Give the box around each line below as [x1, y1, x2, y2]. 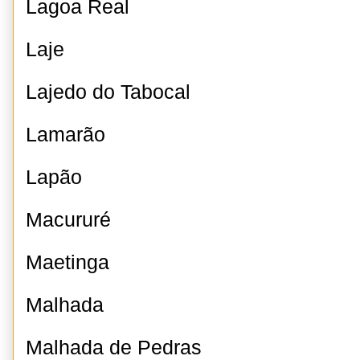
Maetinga [26, 252, 109, 273]
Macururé [26, 209, 111, 231]
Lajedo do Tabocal [26, 81, 190, 103]
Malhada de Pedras [26, 337, 202, 358]
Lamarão [26, 124, 105, 145]
